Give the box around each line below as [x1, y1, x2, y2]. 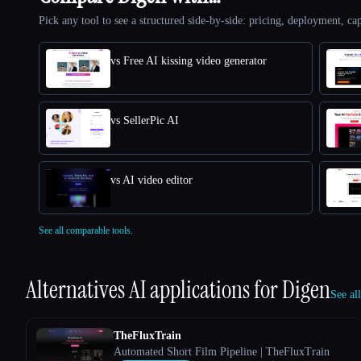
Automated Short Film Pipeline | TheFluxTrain [114, 345, 330, 358]
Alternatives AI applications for [26, 273, 282, 305]
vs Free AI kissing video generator [110, 54, 267, 67]
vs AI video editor [110, 173, 193, 186]
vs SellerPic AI [110, 114, 179, 127]
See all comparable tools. [39, 224, 133, 236]
